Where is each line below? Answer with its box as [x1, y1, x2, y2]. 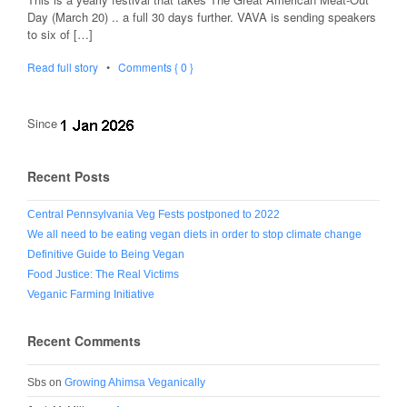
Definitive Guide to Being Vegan [27, 247, 184, 261]
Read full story [27, 59, 98, 75]
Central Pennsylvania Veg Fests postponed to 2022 [27, 207, 280, 221]
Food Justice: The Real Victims [27, 267, 179, 281]
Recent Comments [27, 331, 141, 350]
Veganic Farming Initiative [27, 287, 154, 301]
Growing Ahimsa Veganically [65, 375, 205, 389]
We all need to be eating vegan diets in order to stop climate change [27, 227, 362, 241]
